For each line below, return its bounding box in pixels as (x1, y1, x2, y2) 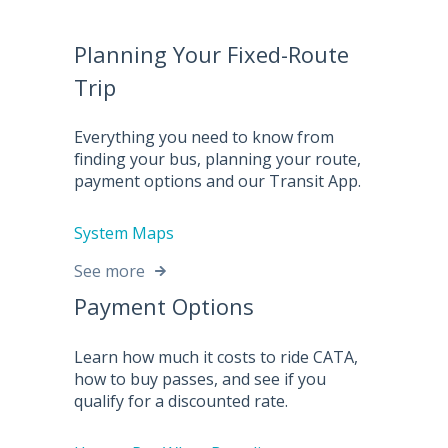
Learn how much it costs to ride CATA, (74, 345, 358, 368)
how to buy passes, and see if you (74, 367, 326, 390)
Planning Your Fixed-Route (74, 38, 349, 69)
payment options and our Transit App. (74, 169, 361, 192)
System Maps (74, 222, 174, 245)
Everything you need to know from (74, 125, 334, 148)
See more (74, 260, 145, 283)
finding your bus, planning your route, (74, 147, 361, 170)
